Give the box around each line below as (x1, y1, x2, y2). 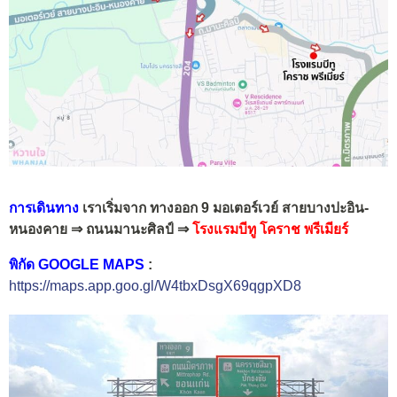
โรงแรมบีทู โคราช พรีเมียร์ (192, 222, 352, 237)
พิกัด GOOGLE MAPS (9, 256, 144, 272)
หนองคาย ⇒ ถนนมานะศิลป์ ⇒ (9, 222, 192, 237)
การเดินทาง (9, 200, 79, 216)
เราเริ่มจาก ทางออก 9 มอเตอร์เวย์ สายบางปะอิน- (82, 200, 369, 216)
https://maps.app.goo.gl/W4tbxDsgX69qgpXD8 (9, 277, 301, 293)
